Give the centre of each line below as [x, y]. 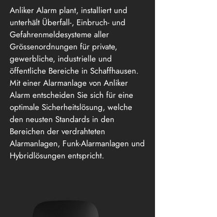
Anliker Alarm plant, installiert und [69, 10]
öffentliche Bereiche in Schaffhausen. [74, 71]
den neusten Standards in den [62, 119]
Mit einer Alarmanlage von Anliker [69, 83]
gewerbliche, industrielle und [61, 59]
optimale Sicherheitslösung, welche [71, 107]
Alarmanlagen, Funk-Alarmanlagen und [77, 143]
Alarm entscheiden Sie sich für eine [71, 95]
